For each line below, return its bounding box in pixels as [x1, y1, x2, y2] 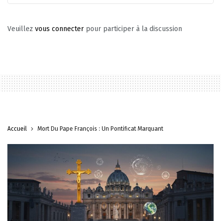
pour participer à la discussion [84, 24, 182, 33]
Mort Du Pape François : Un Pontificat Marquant [37, 125, 163, 132]
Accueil [7, 125, 27, 132]
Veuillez [7, 24, 35, 33]
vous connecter [35, 24, 84, 33]
